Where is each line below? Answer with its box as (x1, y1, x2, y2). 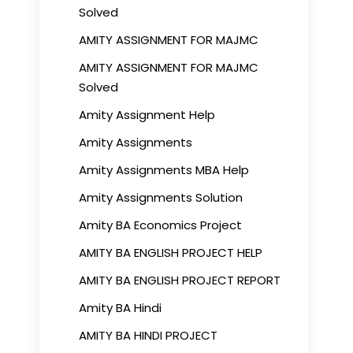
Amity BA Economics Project (79, 217, 242, 233)
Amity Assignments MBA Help (79, 162, 249, 178)
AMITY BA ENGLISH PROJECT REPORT (79, 272, 281, 288)
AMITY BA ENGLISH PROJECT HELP (79, 244, 262, 261)
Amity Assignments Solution (79, 189, 243, 206)
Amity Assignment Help (79, 106, 215, 123)
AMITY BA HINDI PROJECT (79, 327, 217, 344)
